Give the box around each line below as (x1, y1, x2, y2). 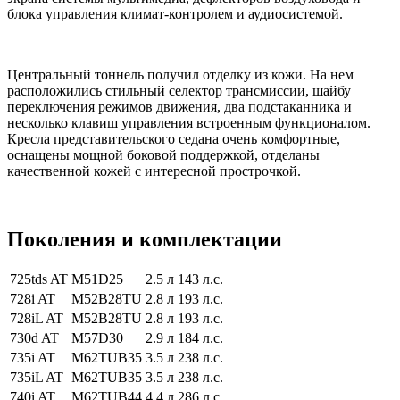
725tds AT (10, 271, 68, 287)
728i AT (10, 291, 55, 307)
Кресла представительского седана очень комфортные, (7, 130, 340, 146)
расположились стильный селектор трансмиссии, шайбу (7, 82, 351, 98)
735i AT (10, 350, 55, 366)
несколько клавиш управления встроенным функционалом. (7, 114, 371, 130)
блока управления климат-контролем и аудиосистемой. (7, 5, 343, 21)
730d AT (10, 330, 59, 346)
